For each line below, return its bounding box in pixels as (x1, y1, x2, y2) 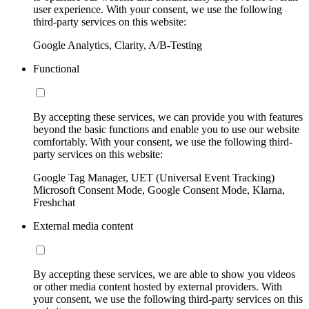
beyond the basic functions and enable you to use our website (33, 123, 299, 135)
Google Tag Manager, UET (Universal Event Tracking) (33, 171, 275, 183)
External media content (33, 219, 133, 232)
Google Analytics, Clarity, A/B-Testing (33, 39, 202, 51)
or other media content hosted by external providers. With (33, 280, 282, 292)
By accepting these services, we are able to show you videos (33, 268, 295, 280)
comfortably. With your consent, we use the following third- (33, 135, 292, 148)
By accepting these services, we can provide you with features (33, 110, 303, 123)
